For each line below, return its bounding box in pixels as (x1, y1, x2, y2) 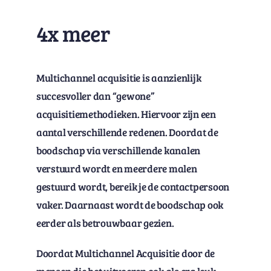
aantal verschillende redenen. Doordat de (36, 125, 218, 140)
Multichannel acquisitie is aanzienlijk (36, 71, 201, 85)
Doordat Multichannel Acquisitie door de (36, 246, 215, 261)
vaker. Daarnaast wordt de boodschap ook (36, 198, 224, 212)
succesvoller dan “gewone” (36, 89, 154, 103)
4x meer (36, 18, 110, 48)
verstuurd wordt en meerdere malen (36, 162, 197, 176)
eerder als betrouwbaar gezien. (36, 216, 174, 230)
